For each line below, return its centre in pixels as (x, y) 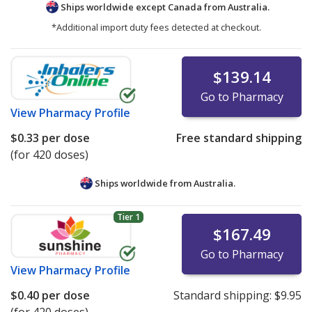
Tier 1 (128, 217)
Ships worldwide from (143, 183)
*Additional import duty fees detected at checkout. (156, 27)
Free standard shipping (239, 138)
